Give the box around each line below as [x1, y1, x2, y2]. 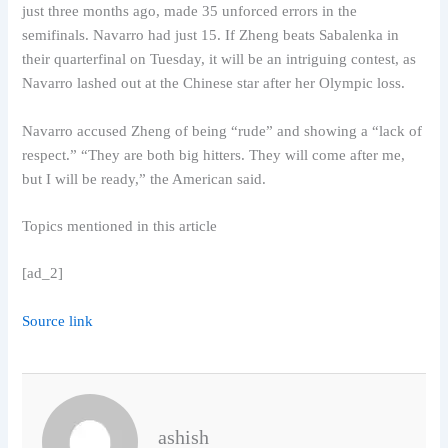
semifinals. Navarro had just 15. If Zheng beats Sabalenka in [22, 27, 400, 44]
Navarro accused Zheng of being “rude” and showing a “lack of [22, 122, 423, 139]
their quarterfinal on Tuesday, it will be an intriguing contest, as [22, 51, 417, 68]
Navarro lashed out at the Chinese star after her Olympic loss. [22, 75, 406, 92]
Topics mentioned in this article [22, 218, 218, 235]
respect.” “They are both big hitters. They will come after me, [22, 146, 406, 163]
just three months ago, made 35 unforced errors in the [22, 3, 358, 20]
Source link [22, 313, 94, 330]
